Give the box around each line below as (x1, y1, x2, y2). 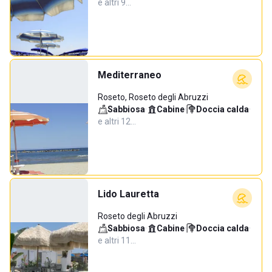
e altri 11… (98, 236, 136, 245)
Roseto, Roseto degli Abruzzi (98, 92, 208, 102)
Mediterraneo (98, 69, 161, 81)
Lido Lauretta (98, 188, 159, 200)
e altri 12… (98, 117, 136, 126)
